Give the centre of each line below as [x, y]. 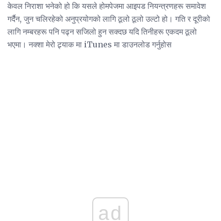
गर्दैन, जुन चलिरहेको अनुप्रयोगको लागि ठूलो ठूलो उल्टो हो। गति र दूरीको [109, 19]
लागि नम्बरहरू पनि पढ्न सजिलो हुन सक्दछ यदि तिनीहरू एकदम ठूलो [102, 32]
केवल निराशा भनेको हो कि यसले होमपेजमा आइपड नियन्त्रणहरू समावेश [107, 6]
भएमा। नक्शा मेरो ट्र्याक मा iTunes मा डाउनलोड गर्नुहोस [90, 45]
